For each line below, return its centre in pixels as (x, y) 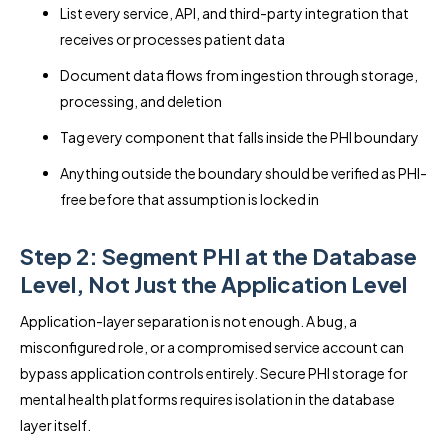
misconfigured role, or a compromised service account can (212, 346)
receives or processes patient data (172, 38)
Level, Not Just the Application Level (213, 283)
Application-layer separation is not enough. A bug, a (188, 320)
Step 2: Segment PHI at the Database (218, 255)
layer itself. (55, 424)
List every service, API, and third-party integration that (234, 12)
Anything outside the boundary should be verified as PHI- (243, 172)
